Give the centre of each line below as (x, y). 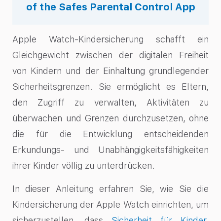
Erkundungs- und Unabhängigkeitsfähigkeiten (110, 150)
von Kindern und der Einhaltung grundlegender (110, 71)
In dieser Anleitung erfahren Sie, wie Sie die (110, 188)
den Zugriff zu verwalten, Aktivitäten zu (110, 103)
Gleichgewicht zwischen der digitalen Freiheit (110, 55)
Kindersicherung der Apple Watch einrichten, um (110, 204)
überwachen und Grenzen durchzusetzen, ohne (110, 118)
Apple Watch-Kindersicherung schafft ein (110, 39)
